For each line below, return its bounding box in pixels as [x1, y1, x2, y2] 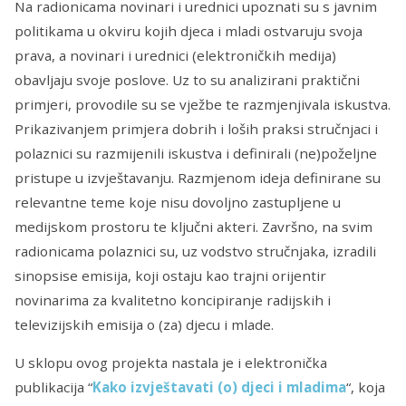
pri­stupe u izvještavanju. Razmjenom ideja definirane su [14, 168, 381, 187]
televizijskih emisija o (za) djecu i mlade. [14, 314, 274, 333]
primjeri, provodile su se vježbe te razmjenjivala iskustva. [14, 94, 391, 113]
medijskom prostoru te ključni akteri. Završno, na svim [14, 217, 372, 236]
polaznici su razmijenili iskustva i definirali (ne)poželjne [14, 143, 377, 162]
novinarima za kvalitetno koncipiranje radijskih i [14, 290, 331, 309]
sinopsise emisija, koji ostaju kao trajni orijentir [14, 266, 326, 285]
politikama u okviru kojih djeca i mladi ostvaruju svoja [14, 21, 362, 40]
